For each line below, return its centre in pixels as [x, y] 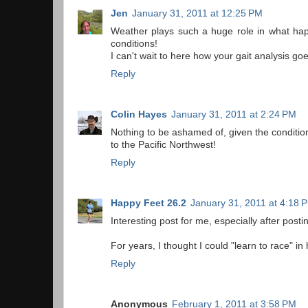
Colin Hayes [139, 114]
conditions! [134, 44]
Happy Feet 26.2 [148, 203]
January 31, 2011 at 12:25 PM [197, 14]
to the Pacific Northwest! [163, 144]
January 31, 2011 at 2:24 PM [234, 114]
